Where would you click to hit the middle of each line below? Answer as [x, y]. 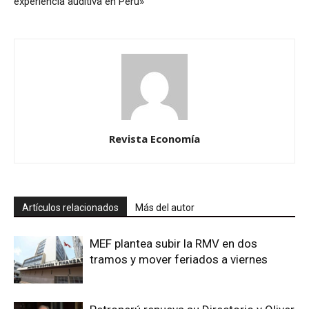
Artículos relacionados [70, 208]
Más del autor [165, 208]
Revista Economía [154, 139]
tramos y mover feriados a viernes [179, 260]
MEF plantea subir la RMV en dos [173, 244]
